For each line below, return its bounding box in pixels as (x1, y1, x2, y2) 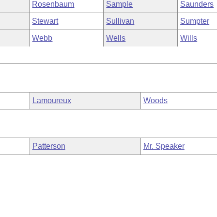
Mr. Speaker (143, 142, 185, 150)
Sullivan (106, 17, 135, 25)
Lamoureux (32, 96, 71, 105)
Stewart (32, 17, 59, 25)
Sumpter (180, 17, 210, 25)
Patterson (32, 142, 65, 150)
